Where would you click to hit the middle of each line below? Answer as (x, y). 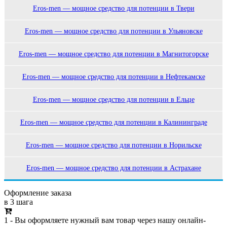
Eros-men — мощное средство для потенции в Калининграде (113, 123)
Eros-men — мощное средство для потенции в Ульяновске (113, 31)
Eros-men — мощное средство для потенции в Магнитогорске (113, 54)
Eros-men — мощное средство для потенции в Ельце (113, 100)
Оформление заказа (38, 193)
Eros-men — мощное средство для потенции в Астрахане (113, 168)
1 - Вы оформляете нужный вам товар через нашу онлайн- (105, 220)
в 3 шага (18, 202)
